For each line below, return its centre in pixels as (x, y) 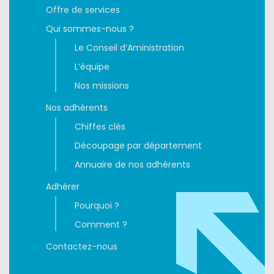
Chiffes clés (100, 126)
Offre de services (83, 9)
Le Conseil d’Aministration (129, 47)
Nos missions (102, 85)
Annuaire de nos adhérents (132, 164)
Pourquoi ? (97, 205)
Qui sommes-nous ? (90, 28)
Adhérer (63, 186)
